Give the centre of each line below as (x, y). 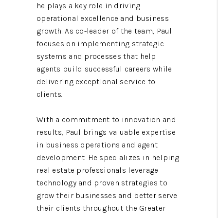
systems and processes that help (96, 56)
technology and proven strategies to (102, 182)
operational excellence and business (103, 18)
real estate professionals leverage (98, 170)
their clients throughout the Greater (101, 208)
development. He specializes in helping (108, 157)
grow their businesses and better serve (107, 195)
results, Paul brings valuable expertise (106, 132)
